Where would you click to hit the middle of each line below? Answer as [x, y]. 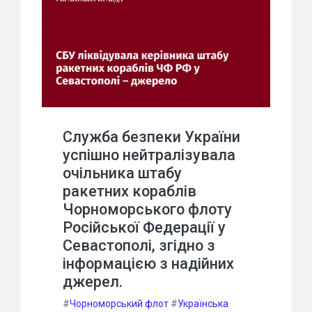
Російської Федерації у [144, 227]
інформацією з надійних [148, 263]
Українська [203, 303]
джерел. [93, 281]
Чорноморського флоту [147, 209]
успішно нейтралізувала [149, 155]
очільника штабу [122, 173]
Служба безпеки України [151, 136]
